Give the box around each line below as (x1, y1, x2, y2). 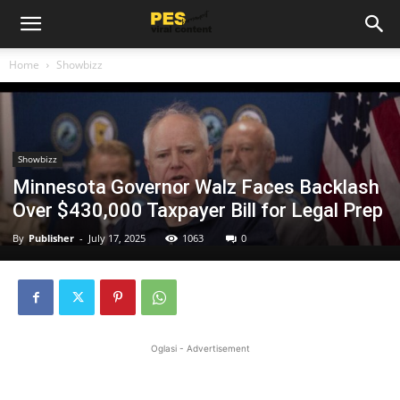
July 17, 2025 (88, 231, 146, 245)
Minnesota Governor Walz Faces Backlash (12, 176, 379, 198)
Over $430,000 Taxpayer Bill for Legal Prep (12, 199, 383, 221)
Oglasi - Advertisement (150, 343, 250, 354)
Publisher (29, 231, 74, 245)
